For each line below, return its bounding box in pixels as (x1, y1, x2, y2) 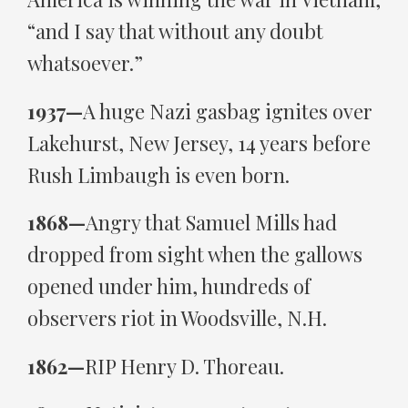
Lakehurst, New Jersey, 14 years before (27, 128, 371, 157)
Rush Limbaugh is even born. (27, 160, 290, 189)
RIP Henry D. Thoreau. (85, 352, 284, 380)
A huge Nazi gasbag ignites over (83, 97, 372, 125)
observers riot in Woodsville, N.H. (27, 304, 327, 332)
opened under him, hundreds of (27, 272, 311, 301)
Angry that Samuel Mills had (86, 209, 337, 237)
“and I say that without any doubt (27, 16, 323, 45)
